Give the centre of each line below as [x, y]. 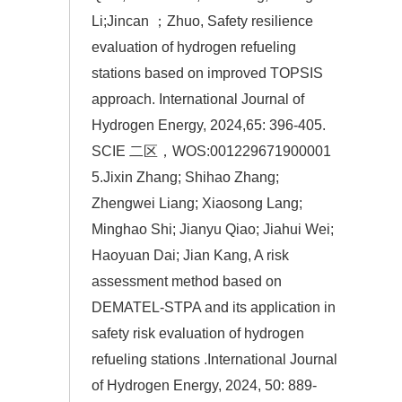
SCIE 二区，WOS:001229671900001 [211, 152]
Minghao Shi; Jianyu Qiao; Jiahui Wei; [213, 230]
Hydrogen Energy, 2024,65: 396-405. [209, 126]
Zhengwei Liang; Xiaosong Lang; [197, 204]
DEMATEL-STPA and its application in [214, 308]
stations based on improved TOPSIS [207, 74]
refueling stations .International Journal [214, 360]
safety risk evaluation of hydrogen [198, 334]
